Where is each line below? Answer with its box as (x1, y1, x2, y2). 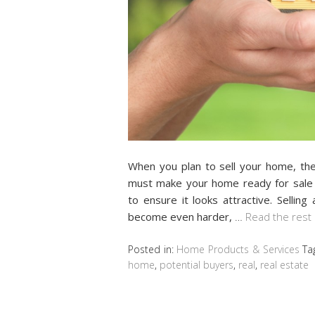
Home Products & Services (176, 242, 300, 256)
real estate (260, 257, 309, 271)
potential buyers (160, 257, 233, 271)
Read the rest (245, 209, 311, 224)
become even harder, (128, 209, 235, 224)
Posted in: (128, 242, 177, 256)
